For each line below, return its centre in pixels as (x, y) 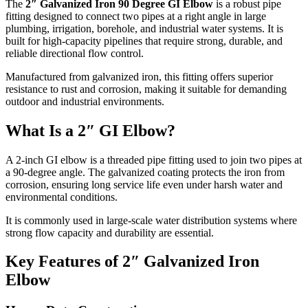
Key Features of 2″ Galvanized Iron (132, 262)
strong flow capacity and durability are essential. (110, 232)
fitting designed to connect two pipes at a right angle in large (136, 16)
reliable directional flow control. (75, 53)
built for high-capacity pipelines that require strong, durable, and (144, 41)
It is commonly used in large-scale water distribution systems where (151, 220)
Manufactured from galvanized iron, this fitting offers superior (139, 76)
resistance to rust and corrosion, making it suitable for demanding (146, 89)
